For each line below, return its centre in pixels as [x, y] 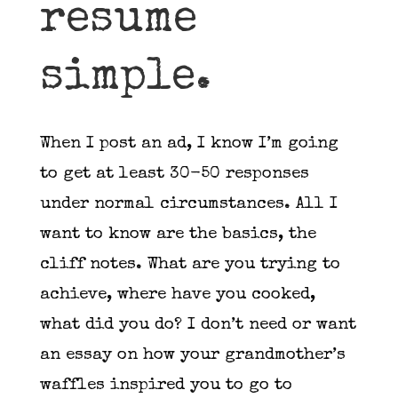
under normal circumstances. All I [188, 204]
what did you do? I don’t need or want [198, 325]
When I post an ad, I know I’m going [189, 144]
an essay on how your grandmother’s [192, 355]
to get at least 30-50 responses [174, 174]
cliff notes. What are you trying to [190, 265]
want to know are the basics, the [178, 235]
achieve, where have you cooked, [177, 295]
